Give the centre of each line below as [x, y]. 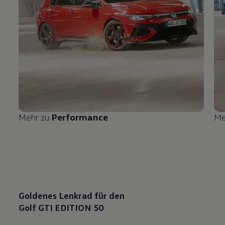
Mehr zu [35, 117]
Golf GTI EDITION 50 [61, 207]
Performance [80, 117]
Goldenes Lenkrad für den [72, 195]
